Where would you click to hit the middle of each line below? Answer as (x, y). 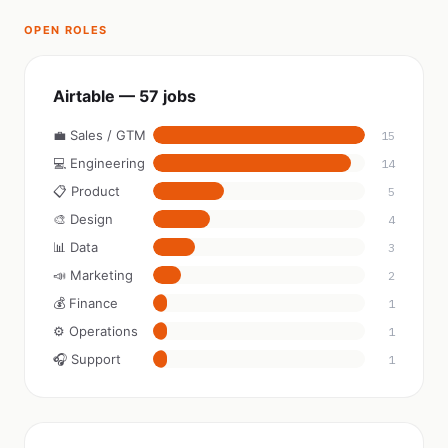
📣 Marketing (93, 275)
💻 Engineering (99, 163)
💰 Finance (85, 303)
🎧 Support (87, 359)
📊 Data (75, 247)
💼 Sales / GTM (99, 135)
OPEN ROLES (66, 30)
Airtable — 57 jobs (124, 96)
